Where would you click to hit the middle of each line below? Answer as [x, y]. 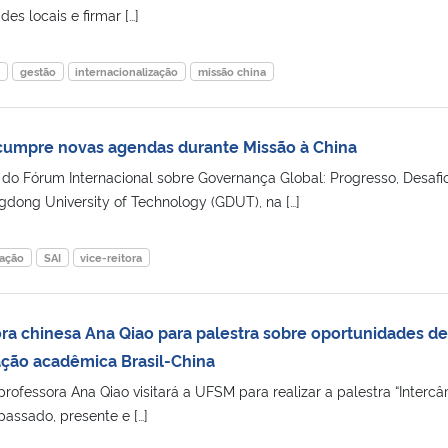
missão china [231, 71]
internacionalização [127, 71]
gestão [37, 71]
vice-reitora [111, 257]
